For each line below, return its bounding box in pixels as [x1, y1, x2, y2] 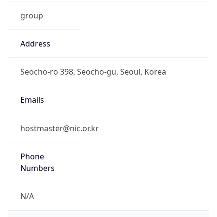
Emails [20, 94, 44, 106]
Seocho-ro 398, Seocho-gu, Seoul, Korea [20, 66, 166, 77]
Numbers [20, 162, 55, 173]
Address [20, 38, 50, 49]
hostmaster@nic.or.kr [20, 123, 99, 134]
